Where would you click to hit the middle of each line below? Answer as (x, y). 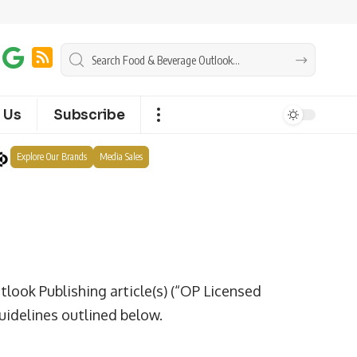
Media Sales (121, 157)
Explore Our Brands (51, 157)
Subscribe (89, 115)
